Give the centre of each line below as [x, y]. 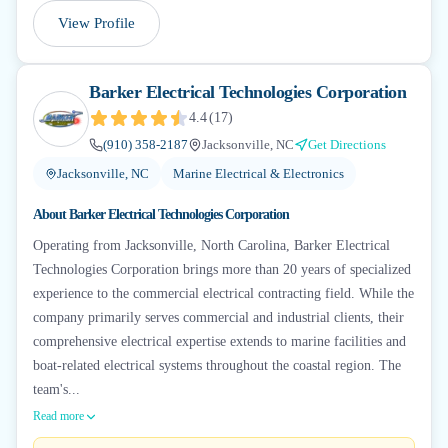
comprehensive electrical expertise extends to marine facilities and [219, 341]
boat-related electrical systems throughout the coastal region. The [217, 365]
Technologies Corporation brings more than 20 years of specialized [222, 269]
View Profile [96, 23]
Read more [58, 416]
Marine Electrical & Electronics [258, 173]
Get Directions [347, 144]
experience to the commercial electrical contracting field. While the [223, 293]
